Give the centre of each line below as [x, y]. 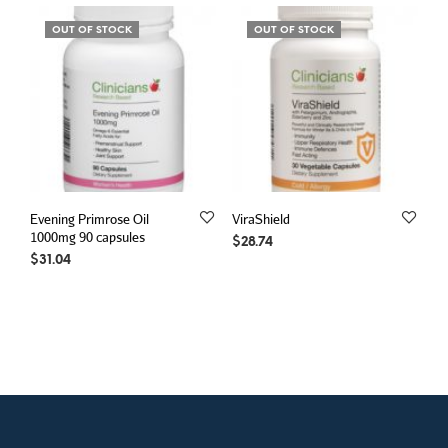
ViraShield [260, 218]
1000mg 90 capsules [87, 236]
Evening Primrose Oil [89, 218]
